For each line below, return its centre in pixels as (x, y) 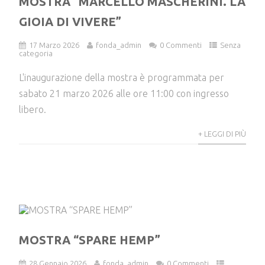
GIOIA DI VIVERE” (70, 21)
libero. (33, 109)
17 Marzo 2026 (54, 45)
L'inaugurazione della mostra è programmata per (122, 77)
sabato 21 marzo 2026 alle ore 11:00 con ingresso (124, 93)
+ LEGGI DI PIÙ (222, 133)
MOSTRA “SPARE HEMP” (90, 240)
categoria (36, 53)
